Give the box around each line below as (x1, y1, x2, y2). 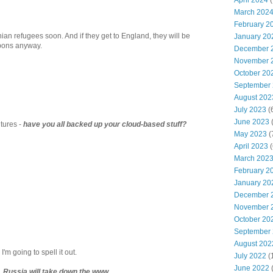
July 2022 (234, 252, 266, 260)
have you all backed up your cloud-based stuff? (23, 119, 186, 129)
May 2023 (234, 130, 267, 138)
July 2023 (234, 105, 266, 114)
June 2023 (234, 118, 269, 126)
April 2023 (234, 142, 268, 151)
